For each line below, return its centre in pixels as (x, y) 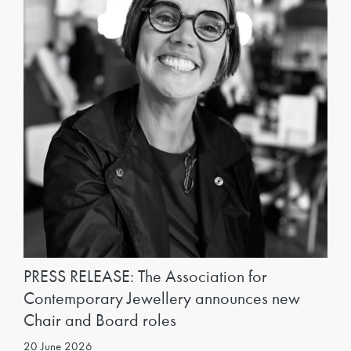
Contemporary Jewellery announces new (162, 298)
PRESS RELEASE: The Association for (145, 276)
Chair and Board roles (100, 320)
